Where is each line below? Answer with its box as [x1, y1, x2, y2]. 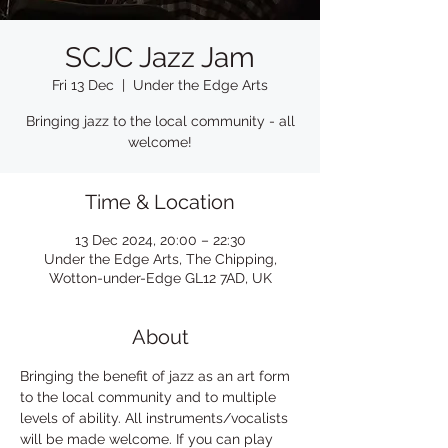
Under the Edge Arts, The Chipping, [43, 251, 277, 267]
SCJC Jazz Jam [65, 41, 255, 74]
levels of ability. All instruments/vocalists [20, 410, 292, 426]
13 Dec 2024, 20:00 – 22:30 [74, 232, 246, 248]
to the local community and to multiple [20, 389, 280, 405]
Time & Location [85, 190, 235, 214]
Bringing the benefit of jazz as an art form [20, 368, 294, 384]
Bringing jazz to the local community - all [25, 113, 295, 129]
